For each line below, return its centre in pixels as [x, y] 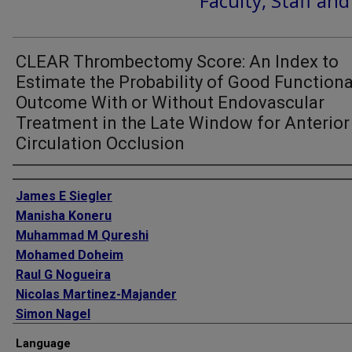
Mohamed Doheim [70, 255]
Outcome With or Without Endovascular [170, 103]
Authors [34, 178]
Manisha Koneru [64, 216]
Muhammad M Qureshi [82, 235]
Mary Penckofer [64, 334]
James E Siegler [64, 196]
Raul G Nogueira [63, 275]
